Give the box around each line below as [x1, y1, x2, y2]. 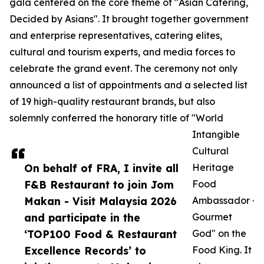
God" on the [192, 227, 246, 240]
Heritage [192, 161, 234, 174]
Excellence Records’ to [24, 244, 146, 258]
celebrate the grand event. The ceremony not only [9, 62, 237, 75]
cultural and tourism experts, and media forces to [9, 46, 235, 58]
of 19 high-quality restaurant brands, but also [9, 95, 215, 108]
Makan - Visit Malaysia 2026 [24, 194, 177, 208]
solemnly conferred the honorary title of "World [9, 112, 223, 124]
